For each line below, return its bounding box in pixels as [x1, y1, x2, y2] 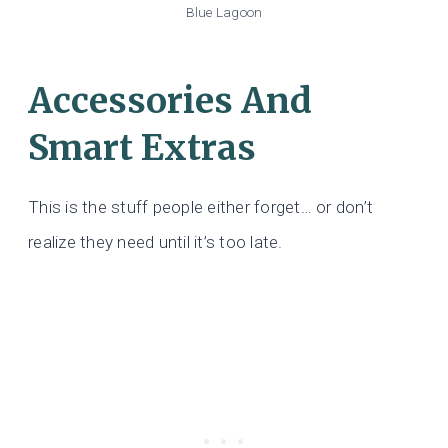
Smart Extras [28, 126, 256, 171]
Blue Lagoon [185, 3, 263, 20]
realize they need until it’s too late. [28, 231, 283, 252]
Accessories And [28, 79, 312, 124]
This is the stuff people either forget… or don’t [28, 196, 374, 217]
